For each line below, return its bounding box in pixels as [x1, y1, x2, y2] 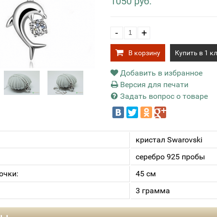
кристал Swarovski [136, 135, 202, 144]
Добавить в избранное [118, 68, 202, 77]
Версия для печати [118, 80, 188, 89]
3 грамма [136, 186, 170, 195]
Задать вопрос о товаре [118, 92, 208, 101]
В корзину [128, 49, 160, 57]
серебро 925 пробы [136, 152, 205, 161]
